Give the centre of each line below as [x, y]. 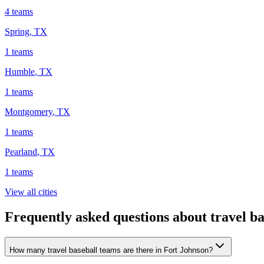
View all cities [31, 192]
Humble [20, 71]
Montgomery [29, 111]
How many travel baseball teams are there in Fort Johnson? [111, 250]
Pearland [21, 151]
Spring [17, 31]
